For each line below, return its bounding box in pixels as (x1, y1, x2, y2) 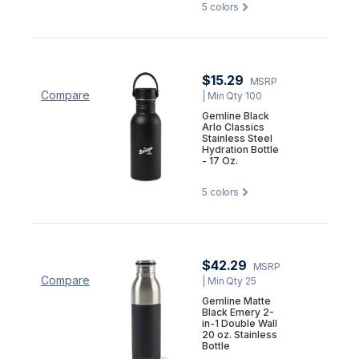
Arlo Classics (202, 120, 264, 133)
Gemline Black (202, 109, 269, 122)
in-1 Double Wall (202, 317, 277, 329)
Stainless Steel (202, 131, 272, 144)
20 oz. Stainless (202, 328, 277, 341)
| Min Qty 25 (202, 274, 256, 287)
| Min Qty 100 (202, 89, 262, 102)
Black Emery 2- (202, 305, 274, 318)
